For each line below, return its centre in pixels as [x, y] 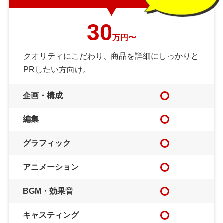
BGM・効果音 [48, 191]
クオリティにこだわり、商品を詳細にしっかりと [111, 56]
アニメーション [51, 167]
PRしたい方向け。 [57, 69]
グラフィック [47, 143]
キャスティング [51, 215]
